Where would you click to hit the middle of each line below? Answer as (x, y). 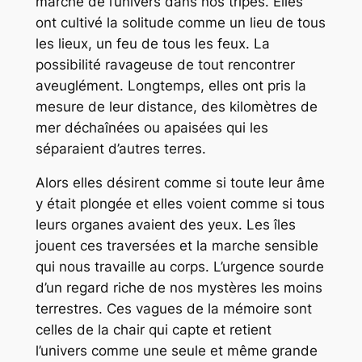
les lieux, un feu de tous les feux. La (152, 43)
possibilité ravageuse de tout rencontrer (165, 64)
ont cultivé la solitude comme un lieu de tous (180, 22)
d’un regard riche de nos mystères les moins (179, 288)
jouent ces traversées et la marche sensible (177, 246)
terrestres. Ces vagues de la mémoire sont (173, 309)
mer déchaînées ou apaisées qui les (152, 127)
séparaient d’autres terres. (120, 148)
